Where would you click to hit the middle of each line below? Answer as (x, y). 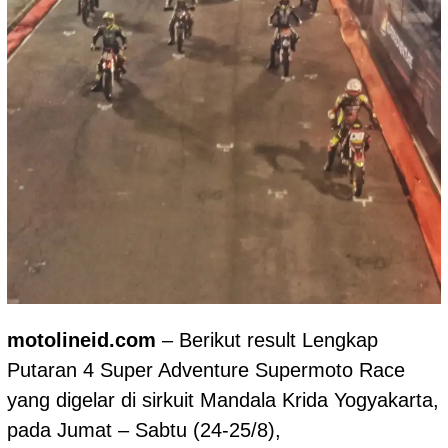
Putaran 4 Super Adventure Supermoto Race (206, 370)
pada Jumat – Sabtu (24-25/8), (144, 430)
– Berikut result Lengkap (270, 340)
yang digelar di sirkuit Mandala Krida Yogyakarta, (223, 400)
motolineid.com (84, 340)
